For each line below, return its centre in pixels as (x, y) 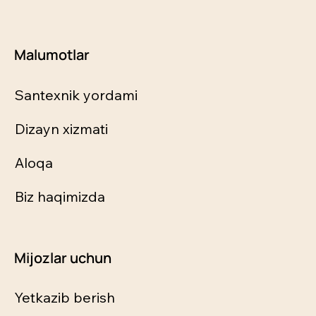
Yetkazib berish (64, 298)
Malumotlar (51, 54)
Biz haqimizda (60, 196)
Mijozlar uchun (62, 257)
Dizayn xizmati (61, 128)
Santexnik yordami (76, 95)
